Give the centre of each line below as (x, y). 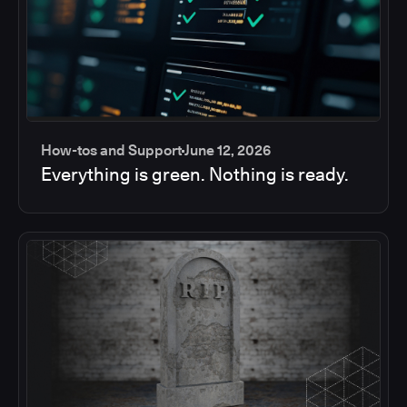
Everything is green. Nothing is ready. (195, 175)
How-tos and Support (111, 151)
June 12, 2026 (228, 151)
